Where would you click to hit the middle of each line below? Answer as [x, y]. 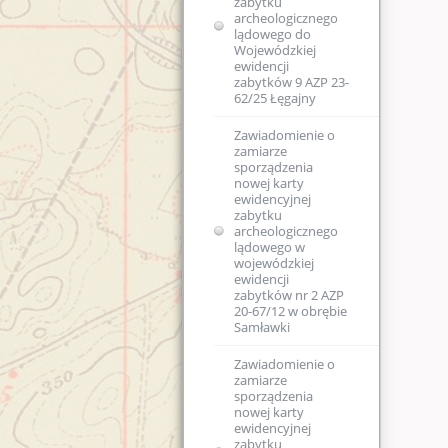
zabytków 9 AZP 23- [291, 82]
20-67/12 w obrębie [290, 311]
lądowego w [269, 247]
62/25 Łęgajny [275, 98]
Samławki [262, 327]
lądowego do [272, 34]
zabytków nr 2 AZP [289, 295]
